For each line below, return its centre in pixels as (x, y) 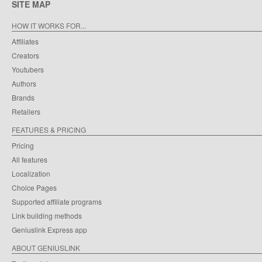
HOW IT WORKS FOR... (49, 25)
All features (30, 159)
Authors (24, 83)
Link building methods (47, 215)
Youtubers (28, 69)
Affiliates (25, 41)
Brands (23, 97)
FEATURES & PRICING (49, 129)
